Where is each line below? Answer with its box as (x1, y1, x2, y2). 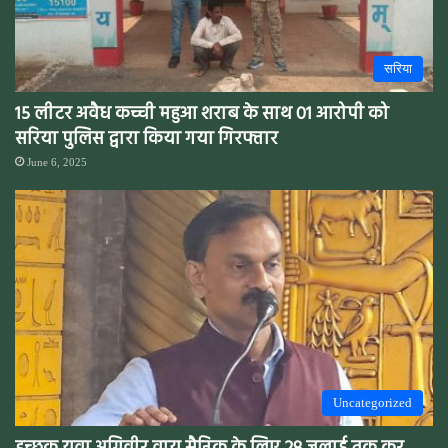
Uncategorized (333, 394, 412, 410)
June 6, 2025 (27, 156, 87, 169)
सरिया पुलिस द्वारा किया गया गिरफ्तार (15, 125, 278, 155)
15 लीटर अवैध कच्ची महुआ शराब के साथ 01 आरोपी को (15, 100, 389, 130)
